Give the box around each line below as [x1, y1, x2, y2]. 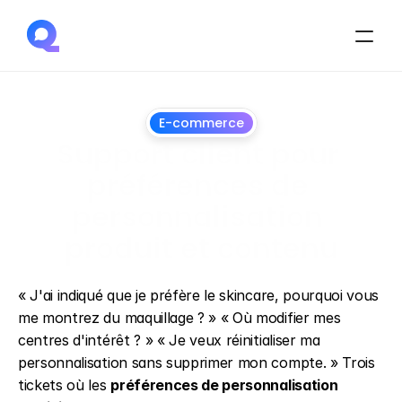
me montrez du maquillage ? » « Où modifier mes [18, 309, 341, 327]
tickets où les [18, 376, 111, 394]
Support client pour [56, 134, 339, 174]
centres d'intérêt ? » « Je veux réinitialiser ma [18, 331, 320, 349]
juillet [167, 273, 208, 293]
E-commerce [158, 114, 244, 132]
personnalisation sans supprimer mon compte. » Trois [18, 354, 375, 371]
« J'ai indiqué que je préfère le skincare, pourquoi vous [18, 286, 380, 304]
